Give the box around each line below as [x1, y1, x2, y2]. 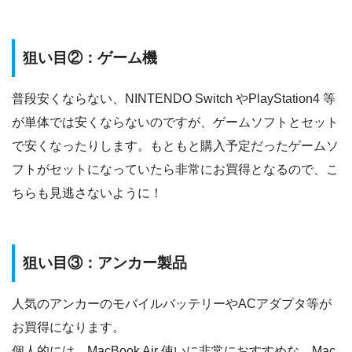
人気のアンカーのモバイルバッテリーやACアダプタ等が [12, 297, 332, 311]
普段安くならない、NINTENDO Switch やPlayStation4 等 [12, 92, 335, 106]
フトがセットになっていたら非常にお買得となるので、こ [12, 163, 339, 177]
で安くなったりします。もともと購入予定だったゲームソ [12, 139, 339, 153]
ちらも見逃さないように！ [12, 186, 163, 200]
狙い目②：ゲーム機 [23, 49, 157, 66]
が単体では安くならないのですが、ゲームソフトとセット [12, 115, 339, 130]
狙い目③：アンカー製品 [23, 254, 187, 271]
